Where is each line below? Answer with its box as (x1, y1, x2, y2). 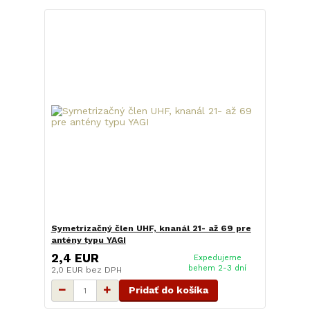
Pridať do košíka (128, 284, 208, 295)
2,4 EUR (51, 250, 99, 265)
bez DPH (85, 264, 122, 275)
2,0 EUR (51, 264, 86, 275)
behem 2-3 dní (188, 263, 247, 273)
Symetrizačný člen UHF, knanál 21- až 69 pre (51, 224, 251, 234)
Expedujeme (193, 253, 241, 262)
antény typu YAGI (51, 235, 126, 246)
